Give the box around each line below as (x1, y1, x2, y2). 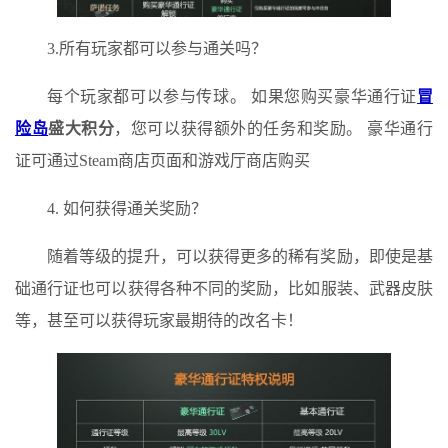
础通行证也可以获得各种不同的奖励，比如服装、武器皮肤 (15, 279, 433, 297)
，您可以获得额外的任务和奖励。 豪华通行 (114, 119, 434, 137)
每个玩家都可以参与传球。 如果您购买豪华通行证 (47, 87, 417, 105)
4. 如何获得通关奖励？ (47, 199, 207, 217)
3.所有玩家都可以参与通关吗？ (47, 39, 267, 57)
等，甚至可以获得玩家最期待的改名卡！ (15, 311, 303, 329)
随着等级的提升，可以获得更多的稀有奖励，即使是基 (47, 247, 433, 265)
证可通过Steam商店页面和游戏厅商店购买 (15, 151, 310, 169)
